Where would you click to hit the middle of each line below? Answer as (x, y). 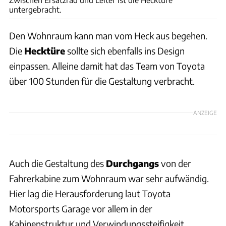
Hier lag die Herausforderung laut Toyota (90, 193)
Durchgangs (132, 163)
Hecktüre (45, 50)
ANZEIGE (205, 113)
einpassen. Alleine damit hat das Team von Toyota (107, 66)
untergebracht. (35, 9)
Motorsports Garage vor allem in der (81, 208)
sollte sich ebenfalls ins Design (125, 50)
